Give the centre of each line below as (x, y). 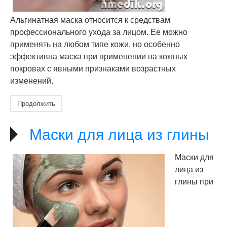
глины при (194, 182)
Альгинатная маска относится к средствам (90, 20)
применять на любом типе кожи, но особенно (95, 44)
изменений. (32, 81)
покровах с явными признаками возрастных (93, 69)
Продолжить (36, 103)
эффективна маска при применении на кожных (99, 56)
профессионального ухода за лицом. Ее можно (99, 32)
